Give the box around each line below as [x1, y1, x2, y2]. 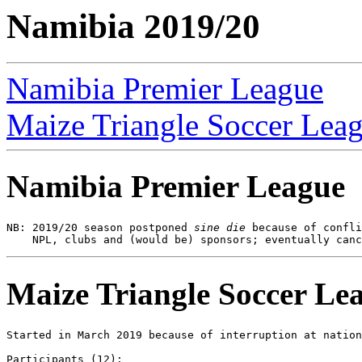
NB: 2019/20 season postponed [6, 221, 194, 234]
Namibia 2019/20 [6, 7, 260, 45]
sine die [194, 221, 246, 234]
